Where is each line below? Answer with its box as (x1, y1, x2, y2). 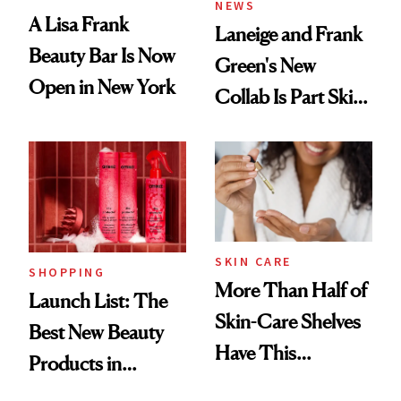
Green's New (215, 54, 316, 78)
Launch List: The (29, 288, 167, 312)
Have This (215, 341, 296, 365)
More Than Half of (215, 278, 367, 303)
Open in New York (29, 75, 175, 99)
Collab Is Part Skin (215, 85, 363, 109)
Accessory (215, 148, 297, 172)
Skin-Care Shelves (215, 310, 361, 334)
